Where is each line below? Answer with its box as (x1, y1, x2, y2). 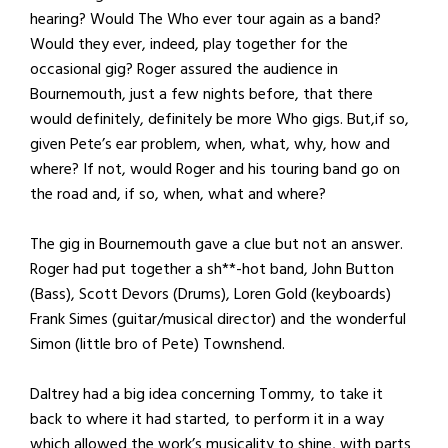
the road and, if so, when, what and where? (30, 180, 326, 207)
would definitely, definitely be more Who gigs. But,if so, (30, 105, 409, 132)
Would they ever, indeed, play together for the (30, 30, 348, 57)
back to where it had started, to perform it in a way (30, 405, 384, 432)
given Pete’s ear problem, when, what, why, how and (30, 130, 390, 157)
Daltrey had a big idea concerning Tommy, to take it (30, 380, 383, 407)
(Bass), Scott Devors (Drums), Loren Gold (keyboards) (30, 280, 391, 307)
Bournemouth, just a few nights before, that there (30, 80, 373, 107)
